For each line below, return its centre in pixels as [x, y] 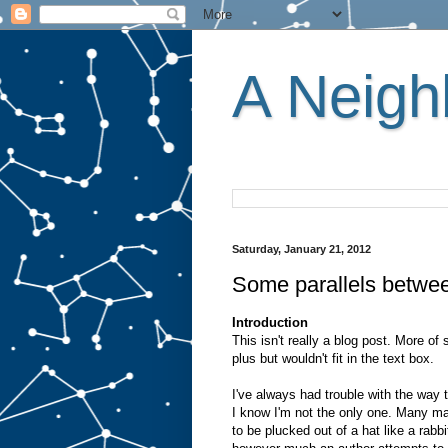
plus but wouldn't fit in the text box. [333, 358]
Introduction [270, 322]
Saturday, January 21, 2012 [301, 249]
